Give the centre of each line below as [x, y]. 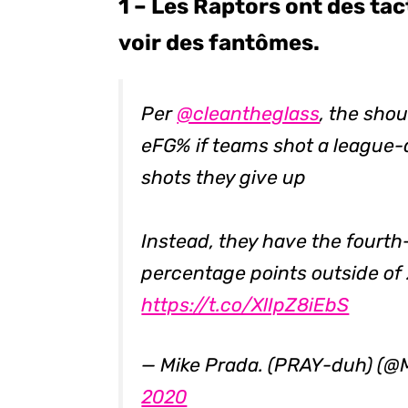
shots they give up [224, 177]
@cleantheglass [249, 113]
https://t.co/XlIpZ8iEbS [245, 304]
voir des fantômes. [219, 42]
